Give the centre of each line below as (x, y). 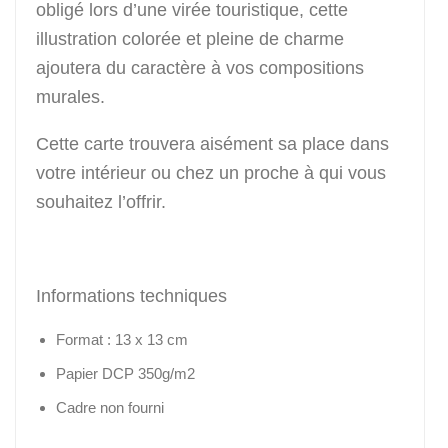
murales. (70, 97)
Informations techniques (131, 296)
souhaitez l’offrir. (101, 202)
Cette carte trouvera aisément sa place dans (212, 144)
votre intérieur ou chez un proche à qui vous (211, 173)
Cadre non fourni (110, 408)
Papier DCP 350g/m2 (125, 374)
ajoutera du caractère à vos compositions (200, 68)
